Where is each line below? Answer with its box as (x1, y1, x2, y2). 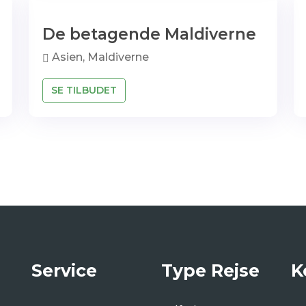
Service (31, 260, 97, 281)
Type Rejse (161, 260, 260, 281)
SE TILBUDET (51, 84, 117, 96)
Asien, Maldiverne (49, 51, 149, 64)
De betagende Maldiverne (42, 25, 256, 44)
